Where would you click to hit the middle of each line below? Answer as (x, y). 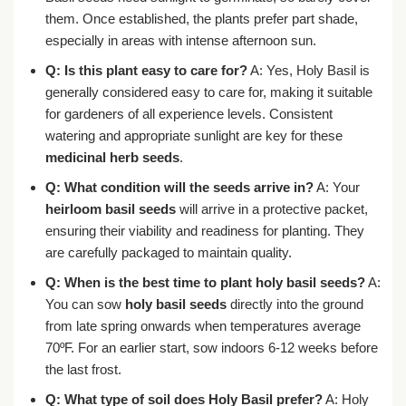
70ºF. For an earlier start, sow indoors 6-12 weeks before (211, 347)
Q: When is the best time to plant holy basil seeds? (205, 282)
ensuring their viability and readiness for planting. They (204, 230)
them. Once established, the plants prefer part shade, (201, 18)
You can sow (85, 304)
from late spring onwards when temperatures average (203, 325)
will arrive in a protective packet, (271, 208)
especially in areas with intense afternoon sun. (180, 40)
